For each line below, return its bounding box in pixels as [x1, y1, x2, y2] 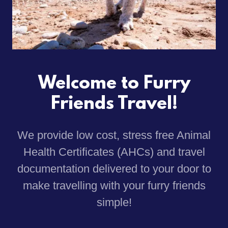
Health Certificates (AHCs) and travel [23, 145, 205, 158]
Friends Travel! [50, 94, 178, 115]
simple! [96, 195, 132, 209]
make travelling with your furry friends [22, 179, 206, 192]
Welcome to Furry [38, 73, 190, 94]
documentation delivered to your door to [17, 162, 211, 175]
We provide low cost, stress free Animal [17, 128, 211, 141]
